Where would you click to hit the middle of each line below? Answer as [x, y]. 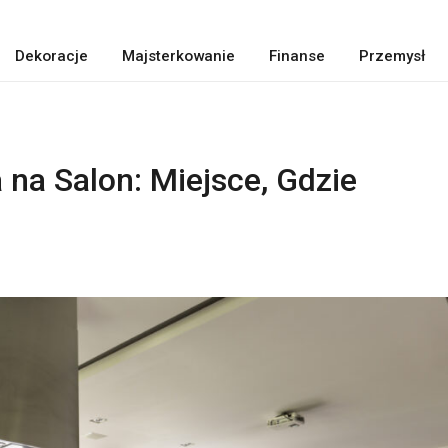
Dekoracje [51, 56]
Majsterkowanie [178, 56]
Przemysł [391, 56]
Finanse [296, 56]
